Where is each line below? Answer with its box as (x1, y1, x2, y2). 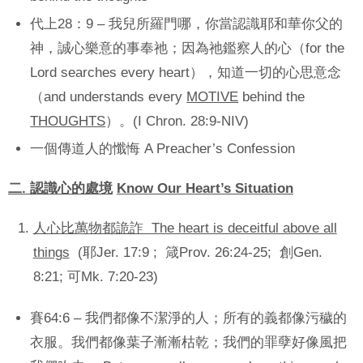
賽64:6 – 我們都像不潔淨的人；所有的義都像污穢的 (30, 310, 348, 326)
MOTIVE (186, 88, 239, 105)
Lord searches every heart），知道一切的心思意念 (30, 64, 342, 80)
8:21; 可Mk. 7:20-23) (32, 268, 158, 284)
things (32, 244, 70, 260)
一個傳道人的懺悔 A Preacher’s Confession (30, 140, 296, 156)
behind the (238, 88, 305, 105)
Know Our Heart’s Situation (117, 180, 293, 196)
